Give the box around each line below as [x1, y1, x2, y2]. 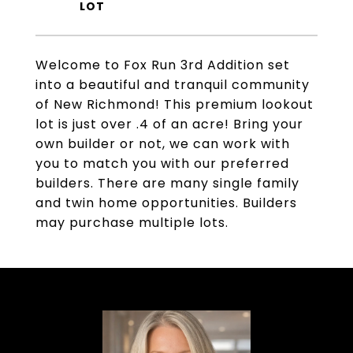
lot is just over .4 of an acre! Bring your [35, 115, 303, 133]
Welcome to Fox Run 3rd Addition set [35, 56, 290, 74]
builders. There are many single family [35, 174, 299, 192]
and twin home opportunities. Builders [35, 194, 297, 212]
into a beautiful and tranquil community [35, 76, 310, 94]
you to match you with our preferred [35, 154, 289, 173]
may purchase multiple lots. [35, 214, 229, 232]
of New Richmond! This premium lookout [35, 95, 314, 113]
